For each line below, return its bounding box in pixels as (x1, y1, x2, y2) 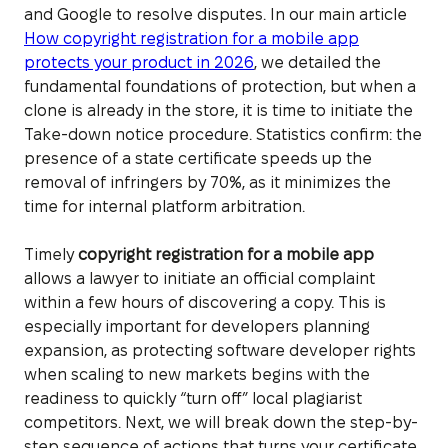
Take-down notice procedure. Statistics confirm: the (24, 125, 422, 143)
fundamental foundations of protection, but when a (24, 77, 416, 95)
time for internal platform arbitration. (24, 197, 305, 215)
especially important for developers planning (24, 317, 370, 335)
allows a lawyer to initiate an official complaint (24, 269, 375, 287)
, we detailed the (254, 53, 381, 71)
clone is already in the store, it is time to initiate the (24, 101, 413, 119)
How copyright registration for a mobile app (24, 29, 359, 47)
